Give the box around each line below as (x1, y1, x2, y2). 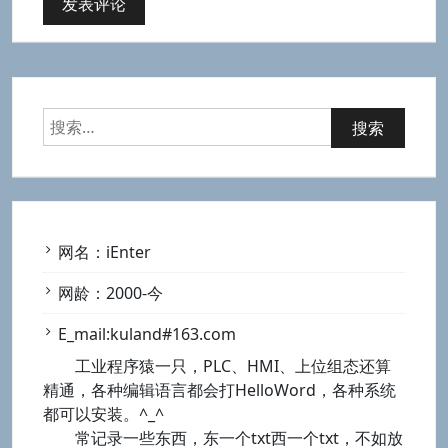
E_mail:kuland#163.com (58, 322, 236, 345)
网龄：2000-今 (58, 281, 163, 304)
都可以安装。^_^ (43, 402, 164, 425)
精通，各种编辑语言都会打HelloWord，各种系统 (43, 378, 396, 401)
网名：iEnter (58, 240, 151, 263)
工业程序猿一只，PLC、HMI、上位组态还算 (75, 354, 391, 377)
